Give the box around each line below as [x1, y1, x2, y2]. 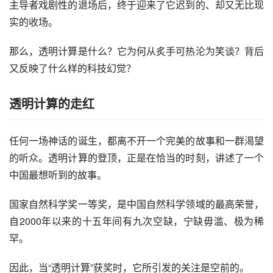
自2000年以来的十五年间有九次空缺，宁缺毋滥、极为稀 [9, 213, 264, 228]
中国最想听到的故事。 [9, 167, 107, 182]
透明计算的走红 [9, 94, 94, 112]
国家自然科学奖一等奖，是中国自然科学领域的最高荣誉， [9, 196, 264, 211]
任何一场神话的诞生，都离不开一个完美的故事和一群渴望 [9, 133, 264, 147]
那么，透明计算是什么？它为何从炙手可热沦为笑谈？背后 [9, 43, 264, 58]
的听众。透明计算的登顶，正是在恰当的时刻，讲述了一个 [9, 150, 264, 165]
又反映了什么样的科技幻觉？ [9, 60, 136, 75]
